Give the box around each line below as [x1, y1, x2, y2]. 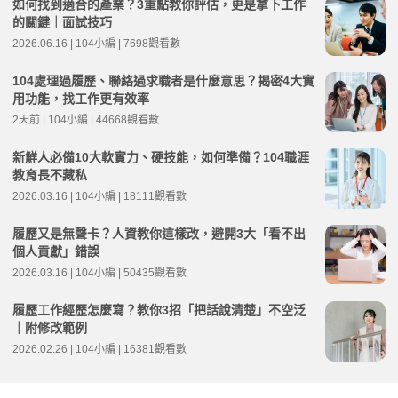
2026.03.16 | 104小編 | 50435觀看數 [12, 266, 187, 279]
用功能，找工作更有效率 [12, 91, 149, 106]
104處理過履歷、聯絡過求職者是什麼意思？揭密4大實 [12, 73, 314, 88]
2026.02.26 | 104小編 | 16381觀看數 [12, 342, 187, 355]
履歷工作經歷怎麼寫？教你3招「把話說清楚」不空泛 [12, 302, 306, 317]
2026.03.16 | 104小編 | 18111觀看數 [12, 189, 187, 203]
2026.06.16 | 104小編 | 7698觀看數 [12, 36, 180, 50]
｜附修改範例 [12, 320, 87, 335]
